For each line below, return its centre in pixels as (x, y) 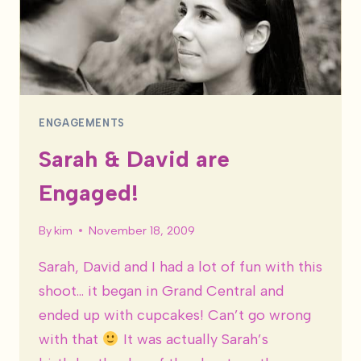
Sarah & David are (134, 158)
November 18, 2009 (142, 230)
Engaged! (89, 192)
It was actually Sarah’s (193, 339)
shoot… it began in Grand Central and (161, 290)
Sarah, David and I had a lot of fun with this (180, 266)
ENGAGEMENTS (82, 122)
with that (71, 339)
